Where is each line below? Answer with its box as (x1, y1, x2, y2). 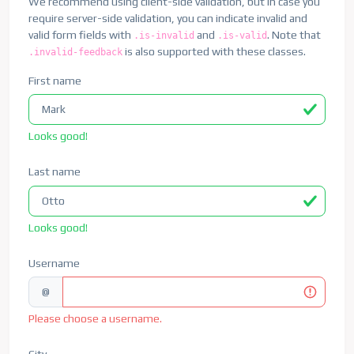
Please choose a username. (28, 312, 162, 326)
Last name (28, 165, 81, 179)
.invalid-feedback (28, 46, 122, 58)
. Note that (267, 28, 321, 41)
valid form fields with (28, 28, 134, 41)
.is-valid (217, 29, 267, 41)
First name (28, 73, 81, 87)
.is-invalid (134, 29, 194, 41)
